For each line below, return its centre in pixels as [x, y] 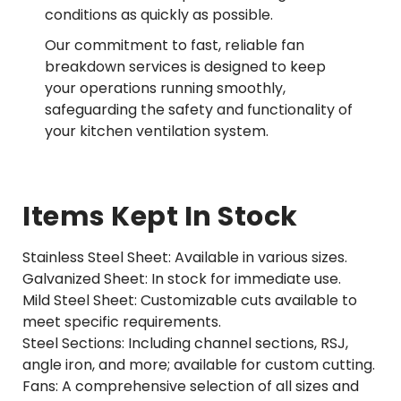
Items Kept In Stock [160, 217]
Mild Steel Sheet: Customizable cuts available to [190, 301]
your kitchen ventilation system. [157, 132]
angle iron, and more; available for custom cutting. [199, 365]
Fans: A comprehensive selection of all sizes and [191, 387]
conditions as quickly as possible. [159, 15]
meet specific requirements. [122, 322]
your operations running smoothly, [165, 89]
